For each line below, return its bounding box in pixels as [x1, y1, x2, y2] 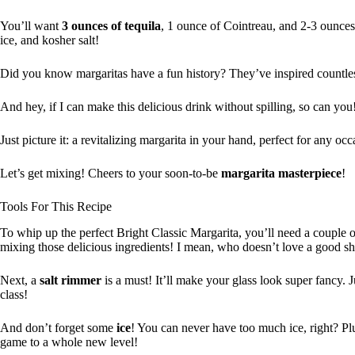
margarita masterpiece [221, 166, 342, 180]
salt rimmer [40, 273, 101, 287]
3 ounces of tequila [62, 18, 161, 32]
